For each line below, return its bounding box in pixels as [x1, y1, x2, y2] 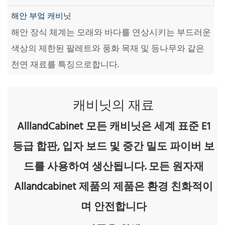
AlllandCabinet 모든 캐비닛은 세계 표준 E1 [17, 118, 210, 136]
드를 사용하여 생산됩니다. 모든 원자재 [23, 158, 204, 176]
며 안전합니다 [80, 198, 147, 216]
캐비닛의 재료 [73, 96, 155, 117]
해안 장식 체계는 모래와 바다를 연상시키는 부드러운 [11, 26, 211, 40]
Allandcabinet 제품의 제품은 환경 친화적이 [14, 178, 213, 196]
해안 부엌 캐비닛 [11, 10, 71, 23]
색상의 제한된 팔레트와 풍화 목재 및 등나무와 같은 [11, 42, 204, 56]
